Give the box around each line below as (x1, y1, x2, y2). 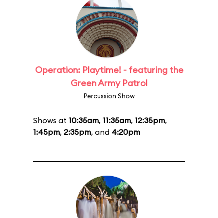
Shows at (33, 115, 69, 125)
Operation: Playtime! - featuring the (35, 64, 183, 75)
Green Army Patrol (71, 77, 147, 89)
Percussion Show (83, 92, 135, 100)
